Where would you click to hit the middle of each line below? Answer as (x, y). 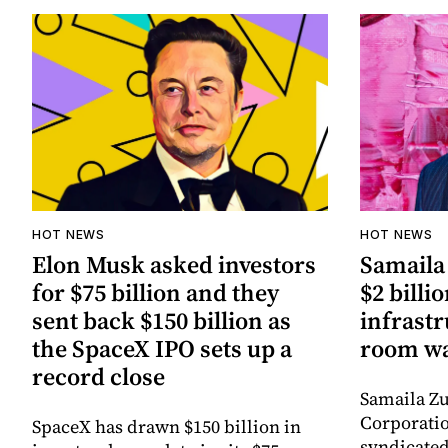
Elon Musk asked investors (174, 265)
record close (98, 377)
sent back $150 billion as (161, 321)
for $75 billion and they (155, 293)
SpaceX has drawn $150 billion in (166, 427)
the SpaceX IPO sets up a (162, 349)
